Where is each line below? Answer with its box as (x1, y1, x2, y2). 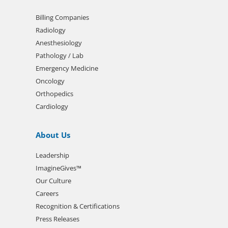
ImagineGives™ (36, 163, 81, 173)
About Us (36, 130, 70, 140)
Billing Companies (36, 13, 89, 22)
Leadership (36, 151, 69, 160)
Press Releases (36, 214, 79, 224)
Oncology (36, 76, 65, 86)
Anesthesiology (36, 38, 82, 48)
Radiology (36, 25, 66, 35)
